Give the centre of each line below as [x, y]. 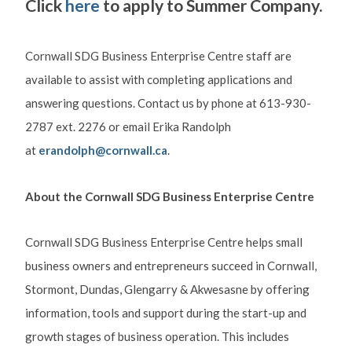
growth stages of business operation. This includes [157, 337]
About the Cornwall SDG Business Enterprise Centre [169, 197]
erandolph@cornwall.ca [103, 150]
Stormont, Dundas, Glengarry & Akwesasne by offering [167, 290]
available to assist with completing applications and [158, 80]
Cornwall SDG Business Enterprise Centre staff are [158, 56]
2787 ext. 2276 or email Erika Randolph [128, 127]
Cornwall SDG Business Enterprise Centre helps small [163, 242]
